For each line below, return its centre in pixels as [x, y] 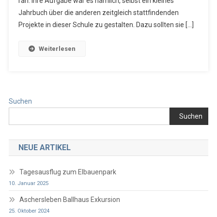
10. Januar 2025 [28, 183]
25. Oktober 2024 [29, 210]
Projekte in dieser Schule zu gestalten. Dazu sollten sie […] [106, 24]
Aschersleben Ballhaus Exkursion [70, 199]
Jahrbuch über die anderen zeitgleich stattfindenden [98, 12]
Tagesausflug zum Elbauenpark [68, 172]
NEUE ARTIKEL [44, 147]
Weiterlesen [57, 48]
